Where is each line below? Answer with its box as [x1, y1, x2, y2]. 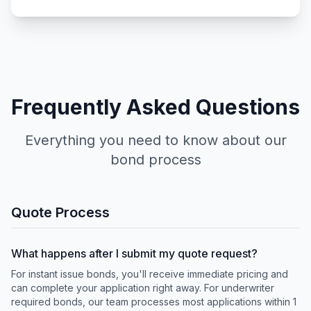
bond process [110, 151, 201, 168]
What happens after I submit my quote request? [11, 246, 258, 260]
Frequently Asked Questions [11, 94, 300, 119]
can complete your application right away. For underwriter [11, 282, 274, 294]
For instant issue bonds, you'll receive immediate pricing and [11, 268, 288, 280]
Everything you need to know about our [24, 132, 287, 149]
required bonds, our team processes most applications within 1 [11, 296, 296, 308]
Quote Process [11, 204, 110, 221]
